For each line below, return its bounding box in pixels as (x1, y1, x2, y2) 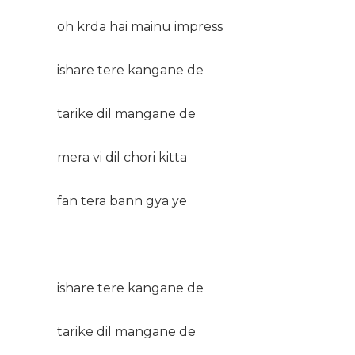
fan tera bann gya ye (57, 193, 187, 208)
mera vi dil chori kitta (57, 149, 187, 165)
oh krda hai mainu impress (57, 18, 223, 34)
